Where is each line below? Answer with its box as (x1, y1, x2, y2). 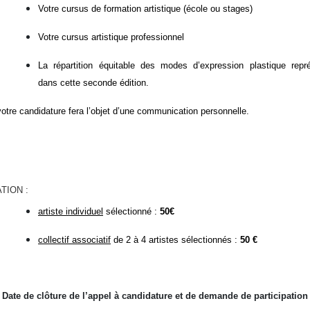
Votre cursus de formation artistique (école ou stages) (38, 3, 253, 14)
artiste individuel (38, 206, 103, 217)
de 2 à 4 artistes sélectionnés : (111, 235, 240, 246)
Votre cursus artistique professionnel (38, 31, 184, 42)
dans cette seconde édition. (38, 77, 149, 88)
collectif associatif (38, 235, 111, 246)
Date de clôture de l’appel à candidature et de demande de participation (2, 291, 308, 302)
